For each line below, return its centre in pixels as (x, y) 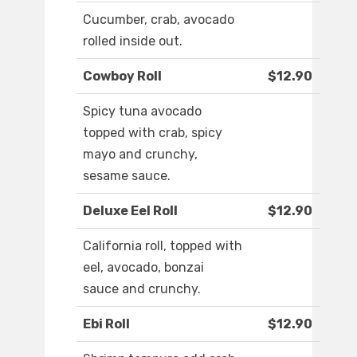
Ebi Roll (106, 324)
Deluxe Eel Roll (130, 211)
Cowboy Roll (122, 76)
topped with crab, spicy (153, 133)
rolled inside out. (133, 41)
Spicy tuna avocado (142, 112)
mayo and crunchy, (140, 155)
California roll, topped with (163, 246)
